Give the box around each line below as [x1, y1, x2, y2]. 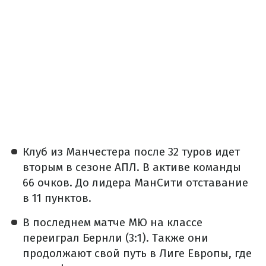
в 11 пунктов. [23, 191, 91, 205]
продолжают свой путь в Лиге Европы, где [23, 246, 252, 261]
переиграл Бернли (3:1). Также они [23, 231, 208, 245]
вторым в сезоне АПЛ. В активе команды [23, 160, 241, 175]
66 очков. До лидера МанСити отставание [23, 176, 248, 190]
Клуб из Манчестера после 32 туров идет [23, 145, 240, 159]
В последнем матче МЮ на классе [23, 216, 202, 230]
